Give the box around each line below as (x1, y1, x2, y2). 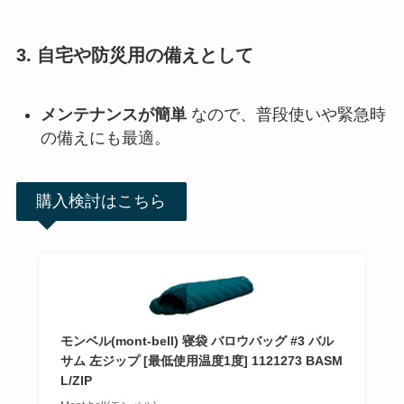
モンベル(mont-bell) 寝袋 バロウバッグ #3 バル (60, 333, 334, 348)
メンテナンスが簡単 (40, 105, 187, 124)
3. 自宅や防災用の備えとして (15, 44, 253, 65)
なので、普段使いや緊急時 (186, 105, 386, 124)
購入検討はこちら (36, 191, 167, 210)
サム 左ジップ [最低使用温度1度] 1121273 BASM (60, 353, 343, 368)
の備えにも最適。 (40, 128, 170, 147)
